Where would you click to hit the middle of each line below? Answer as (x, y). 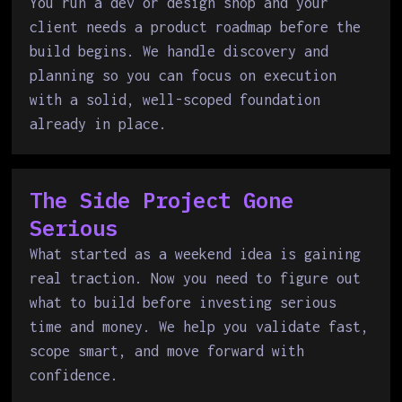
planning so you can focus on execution (184, 75)
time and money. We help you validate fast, (200, 327)
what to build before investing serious (184, 302)
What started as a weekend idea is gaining (196, 254)
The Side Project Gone (162, 200)
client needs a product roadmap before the (196, 27)
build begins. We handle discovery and (179, 51)
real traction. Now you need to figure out (196, 278)
